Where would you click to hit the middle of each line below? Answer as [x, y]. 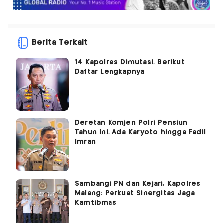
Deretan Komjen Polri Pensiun [131, 123]
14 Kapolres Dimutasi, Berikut [130, 62]
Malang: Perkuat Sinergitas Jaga [135, 193]
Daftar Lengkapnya [110, 71]
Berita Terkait [60, 42]
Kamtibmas [96, 202]
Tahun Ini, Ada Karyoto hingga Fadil [140, 132]
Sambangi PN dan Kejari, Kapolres [138, 183]
